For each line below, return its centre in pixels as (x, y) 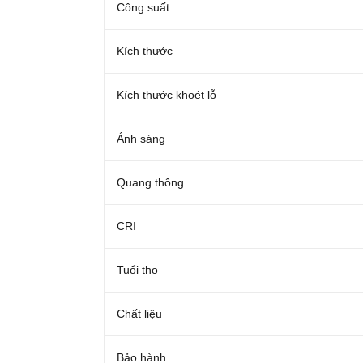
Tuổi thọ (137, 270)
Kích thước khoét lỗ (167, 95)
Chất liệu (139, 314)
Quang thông (150, 183)
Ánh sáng (141, 139)
